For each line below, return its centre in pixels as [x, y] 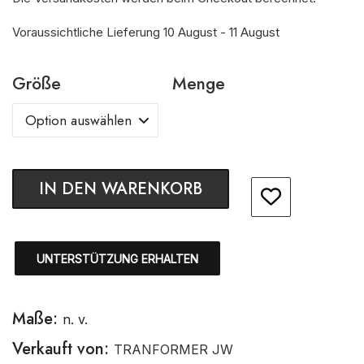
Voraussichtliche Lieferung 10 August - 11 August [146, 32]
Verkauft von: [63, 349]
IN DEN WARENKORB [121, 189]
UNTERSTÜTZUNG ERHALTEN [117, 259]
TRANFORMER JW [173, 349]
